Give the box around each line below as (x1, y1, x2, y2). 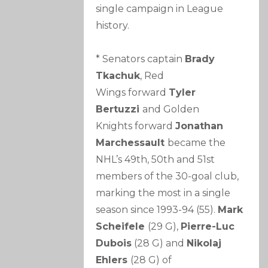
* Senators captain (96, 53, 185, 65)
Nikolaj (187, 237, 222, 249)
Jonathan (175, 120, 224, 132)
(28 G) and (132, 237, 187, 249)
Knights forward (96, 120, 176, 132)
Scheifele (96, 221, 148, 233)
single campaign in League (96, 3, 224, 15)
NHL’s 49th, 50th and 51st (96, 154, 215, 166)
